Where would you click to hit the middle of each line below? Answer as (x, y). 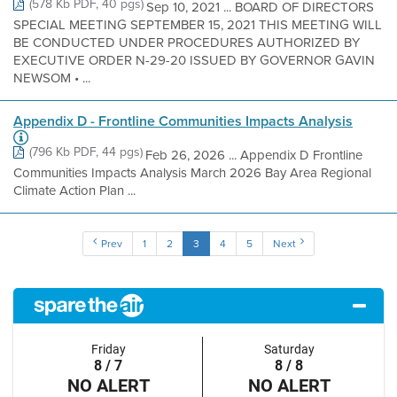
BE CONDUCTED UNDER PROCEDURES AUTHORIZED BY (187, 43)
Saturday (289, 349)
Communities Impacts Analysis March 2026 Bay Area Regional (192, 173)
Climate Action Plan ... (74, 191)
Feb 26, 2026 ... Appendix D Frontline (254, 155)
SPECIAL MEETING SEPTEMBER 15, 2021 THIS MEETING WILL (198, 25)
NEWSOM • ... (52, 78)
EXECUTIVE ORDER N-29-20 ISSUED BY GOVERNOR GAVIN (194, 60)
